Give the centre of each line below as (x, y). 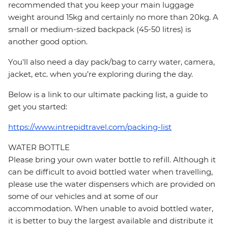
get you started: (38, 107)
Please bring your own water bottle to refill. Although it (112, 160)
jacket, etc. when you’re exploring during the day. (101, 74)
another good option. (48, 42)
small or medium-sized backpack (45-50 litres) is (99, 30)
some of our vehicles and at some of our (83, 196)
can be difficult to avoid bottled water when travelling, (110, 172)
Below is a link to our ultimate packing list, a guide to (108, 95)
